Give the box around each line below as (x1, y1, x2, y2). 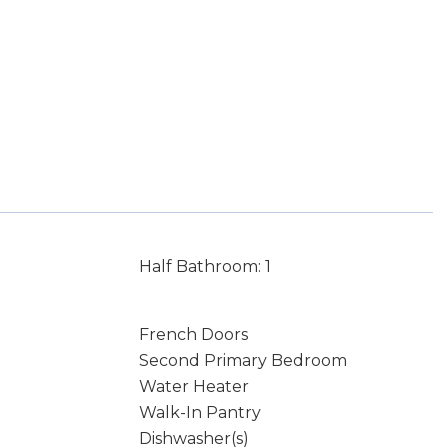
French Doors (138, 325, 248, 344)
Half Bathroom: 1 (138, 257, 271, 276)
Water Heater (138, 377, 249, 396)
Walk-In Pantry (138, 403, 261, 422)
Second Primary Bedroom (138, 351, 347, 370)
